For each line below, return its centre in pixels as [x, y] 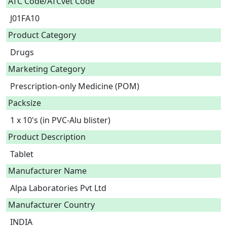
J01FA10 [27, 18]
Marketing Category [47, 69]
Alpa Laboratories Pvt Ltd [58, 188]
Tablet [23, 154]
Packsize [25, 103]
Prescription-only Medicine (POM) [77, 86]
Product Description [47, 137]
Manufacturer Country [51, 205]
